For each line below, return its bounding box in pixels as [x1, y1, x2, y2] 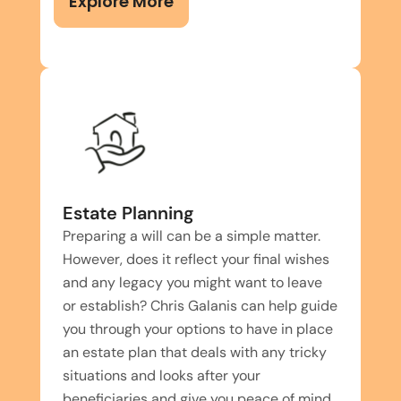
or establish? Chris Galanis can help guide [63, 295, 337, 315]
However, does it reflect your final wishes [63, 249, 329, 269]
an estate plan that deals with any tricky [63, 342, 327, 362]
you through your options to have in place [63, 319, 333, 338]
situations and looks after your [63, 365, 260, 385]
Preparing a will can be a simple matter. [63, 226, 320, 245]
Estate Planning [63, 200, 194, 225]
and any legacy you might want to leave [63, 272, 322, 292]
